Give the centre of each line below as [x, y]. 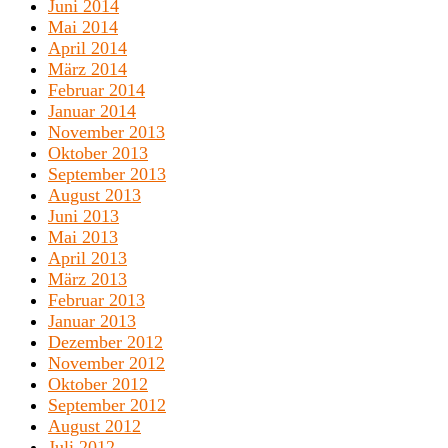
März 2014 [87, 69]
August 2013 [94, 195]
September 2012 [107, 405]
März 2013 [87, 279]
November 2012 [106, 363]
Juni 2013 [83, 216]
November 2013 [106, 132]
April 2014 [87, 48]
